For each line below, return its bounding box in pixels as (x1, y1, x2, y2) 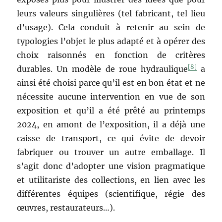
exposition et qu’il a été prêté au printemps (17, 105, 205, 115)
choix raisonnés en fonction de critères (17, 50, 205, 60)
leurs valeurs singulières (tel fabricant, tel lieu (17, 8, 205, 18)
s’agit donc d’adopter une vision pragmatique (17, 161, 205, 171)
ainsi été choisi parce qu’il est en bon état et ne (17, 77, 205, 88)
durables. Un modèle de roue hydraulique (17, 63, 188, 74)
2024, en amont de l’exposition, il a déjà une (17, 119, 205, 129)
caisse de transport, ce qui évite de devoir (17, 133, 205, 143)
